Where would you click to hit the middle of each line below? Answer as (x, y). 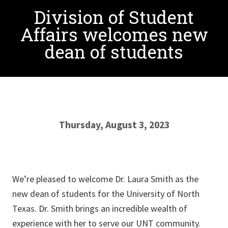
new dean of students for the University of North (106, 194)
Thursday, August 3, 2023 (114, 125)
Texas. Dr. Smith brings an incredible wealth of (100, 208)
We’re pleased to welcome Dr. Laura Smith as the (105, 179)
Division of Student (114, 17)
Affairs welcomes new (114, 34)
